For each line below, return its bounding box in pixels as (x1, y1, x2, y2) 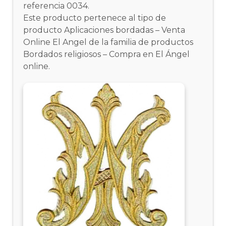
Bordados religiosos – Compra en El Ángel (23, 49, 190, 59)
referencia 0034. (23, 1, 90, 11)
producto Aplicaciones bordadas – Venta (23, 25, 186, 35)
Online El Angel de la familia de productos (23, 37, 194, 47)
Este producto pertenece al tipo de (23, 13, 166, 23)
